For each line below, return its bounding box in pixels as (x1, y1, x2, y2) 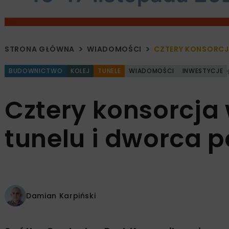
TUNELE (98, 66, 121, 76)
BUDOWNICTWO (9, 66, 63, 76)
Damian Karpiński (26, 190, 96, 201)
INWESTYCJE (182, 66, 223, 76)
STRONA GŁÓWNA (5, 44, 75, 55)
